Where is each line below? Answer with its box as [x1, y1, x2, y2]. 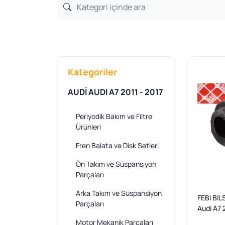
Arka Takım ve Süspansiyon [76, 188, 162, 198]
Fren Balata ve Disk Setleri [76, 141, 159, 151]
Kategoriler [68, 66, 117, 78]
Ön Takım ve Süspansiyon [76, 159, 156, 169]
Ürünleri [76, 122, 101, 132]
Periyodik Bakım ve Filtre [76, 111, 152, 122]
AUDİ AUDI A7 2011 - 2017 [68, 86, 163, 98]
